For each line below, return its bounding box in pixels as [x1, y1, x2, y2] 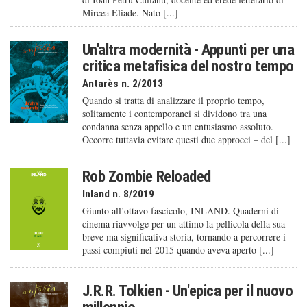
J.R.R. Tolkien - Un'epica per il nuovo [82, 282, 293, 300]
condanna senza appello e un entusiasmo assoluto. [82, 120, 273, 134]
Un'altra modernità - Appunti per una [82, 40, 295, 59]
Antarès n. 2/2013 [82, 77, 163, 90]
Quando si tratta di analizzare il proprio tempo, [82, 94, 265, 108]
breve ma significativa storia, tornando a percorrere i [82, 230, 286, 244]
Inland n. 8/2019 [82, 188, 154, 201]
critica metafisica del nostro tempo [82, 57, 294, 75]
